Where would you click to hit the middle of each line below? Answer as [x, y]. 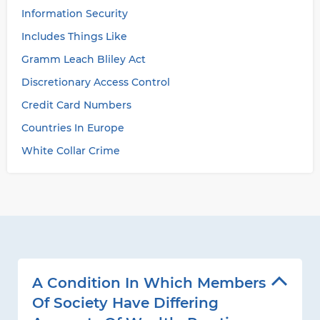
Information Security [75, 14]
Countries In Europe [73, 128]
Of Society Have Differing [125, 303]
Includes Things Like [74, 36]
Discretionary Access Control [96, 82]
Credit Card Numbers [76, 105]
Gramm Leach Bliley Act [84, 59]
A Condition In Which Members [149, 283]
